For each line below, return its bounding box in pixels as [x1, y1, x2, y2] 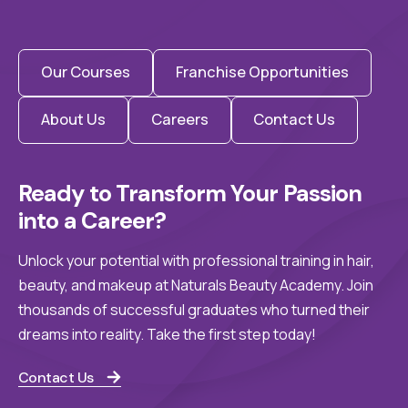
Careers [150, 109, 209, 130]
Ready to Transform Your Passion [18, 178, 367, 209]
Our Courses [40, 62, 130, 83]
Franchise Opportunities [175, 62, 349, 83]
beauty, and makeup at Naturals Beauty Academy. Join [18, 274, 373, 295]
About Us [40, 109, 106, 130]
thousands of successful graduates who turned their [18, 299, 370, 320]
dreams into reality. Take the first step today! [18, 323, 316, 344]
